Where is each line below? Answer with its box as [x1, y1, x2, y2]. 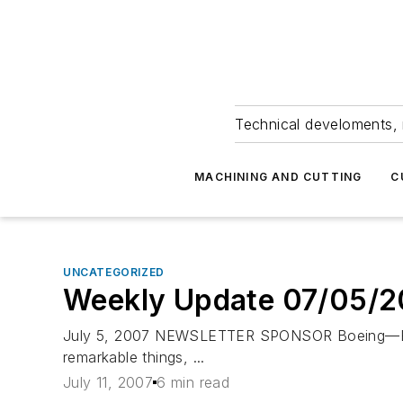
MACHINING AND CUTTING [194, 170, 363, 184]
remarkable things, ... [63, 348, 205, 366]
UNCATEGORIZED [63, 265, 165, 279]
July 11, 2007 [63, 373, 154, 392]
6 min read [157, 373, 230, 392]
